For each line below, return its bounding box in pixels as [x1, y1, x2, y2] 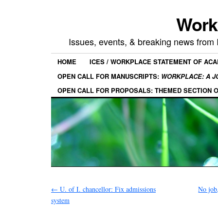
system [51, 195, 70, 205]
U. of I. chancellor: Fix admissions [58, 184, 156, 194]
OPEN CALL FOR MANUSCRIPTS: [57, 71, 161, 81]
